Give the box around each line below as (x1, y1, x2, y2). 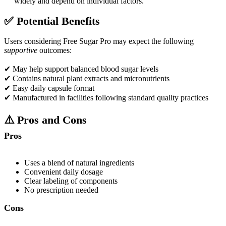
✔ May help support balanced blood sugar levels (4, 64, 158, 73)
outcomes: (37, 45, 72, 54)
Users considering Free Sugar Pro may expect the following (4, 36, 194, 45)
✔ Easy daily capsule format (4, 83, 94, 92)
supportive (4, 45, 37, 54)
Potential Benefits (17, 14, 100, 27)
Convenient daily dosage (24, 167, 103, 176)
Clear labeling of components (24, 176, 118, 185)
